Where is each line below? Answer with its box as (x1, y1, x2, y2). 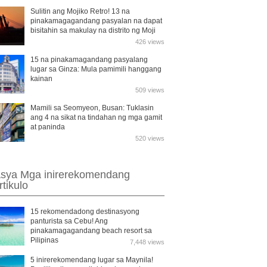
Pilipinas (30, 236, 58, 244)
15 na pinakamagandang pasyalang (30, 55, 148, 64)
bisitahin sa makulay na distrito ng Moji (30, 26, 156, 35)
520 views (135, 135, 164, 142)
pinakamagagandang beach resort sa (30, 226, 152, 235)
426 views (135, 38, 164, 45)
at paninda (30, 123, 65, 131)
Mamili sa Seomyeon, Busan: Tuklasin (30, 104, 154, 112)
